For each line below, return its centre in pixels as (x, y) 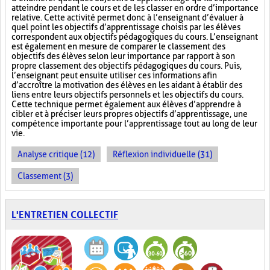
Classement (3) (45, 176)
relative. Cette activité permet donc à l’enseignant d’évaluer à (127, 17)
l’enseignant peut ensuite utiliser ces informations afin (114, 75)
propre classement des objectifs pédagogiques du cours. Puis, (127, 66)
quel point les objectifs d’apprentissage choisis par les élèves (126, 27)
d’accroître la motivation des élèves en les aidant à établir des (127, 85)
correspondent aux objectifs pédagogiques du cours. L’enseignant (135, 37)
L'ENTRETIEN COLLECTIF (65, 215)
